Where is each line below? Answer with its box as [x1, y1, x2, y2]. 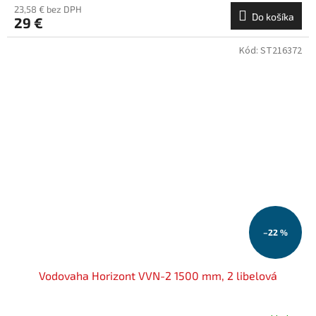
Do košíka [252, 11, 294, 23]
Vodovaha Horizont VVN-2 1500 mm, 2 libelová [39, 268, 277, 282]
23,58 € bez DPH [14, 4, 82, 16]
